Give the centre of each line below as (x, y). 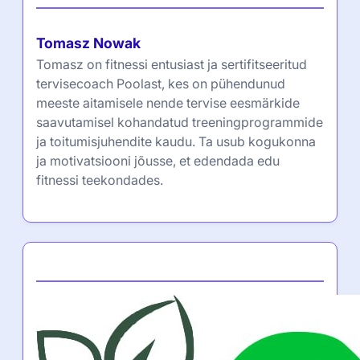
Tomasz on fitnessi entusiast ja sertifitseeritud (172, 64)
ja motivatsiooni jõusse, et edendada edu (158, 160)
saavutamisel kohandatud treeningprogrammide (180, 122)
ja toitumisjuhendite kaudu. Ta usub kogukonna (176, 141)
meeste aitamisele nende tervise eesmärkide (168, 102)
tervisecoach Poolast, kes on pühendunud (161, 83)
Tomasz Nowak (88, 43)
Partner (63, 264)
